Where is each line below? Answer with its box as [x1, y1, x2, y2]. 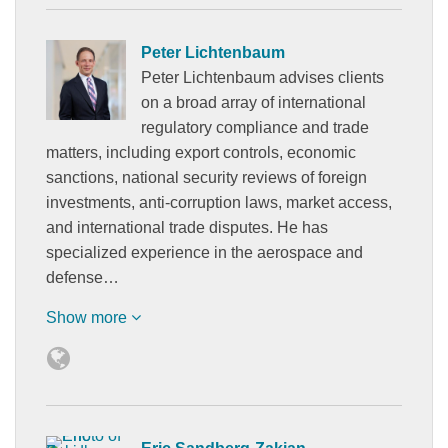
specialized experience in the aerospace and [46, 243, 363, 261]
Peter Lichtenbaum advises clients [141, 68, 384, 86]
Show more [46, 308, 131, 326]
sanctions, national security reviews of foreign [46, 168, 367, 186]
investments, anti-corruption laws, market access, [46, 193, 392, 211]
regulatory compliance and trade [141, 118, 369, 136]
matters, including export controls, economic [46, 143, 356, 161]
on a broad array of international [141, 93, 366, 111]
